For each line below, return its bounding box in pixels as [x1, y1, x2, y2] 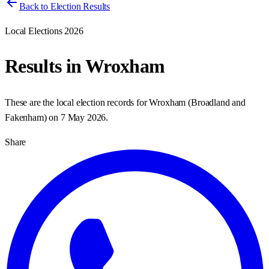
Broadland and [191, 97, 246, 107]
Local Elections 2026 [5, 26, 83, 36]
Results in [5, 55, 85, 77]
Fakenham [5, 112, 44, 122]
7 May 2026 [60, 112, 106, 122]
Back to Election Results [19, 1, 110, 11]
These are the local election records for [5, 97, 150, 107]
